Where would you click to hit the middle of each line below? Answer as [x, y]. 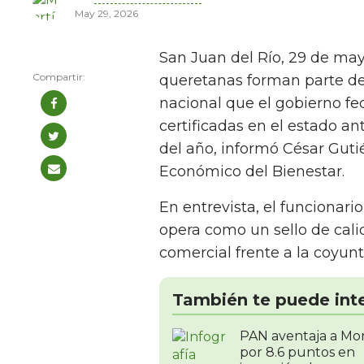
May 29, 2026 [106, 14]
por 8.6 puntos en [297, 353]
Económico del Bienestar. [252, 172]
